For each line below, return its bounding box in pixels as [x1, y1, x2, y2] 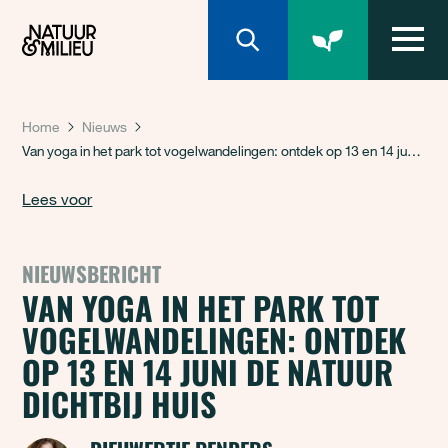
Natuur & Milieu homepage [22, 5, 208, 26]
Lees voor [22, 189, 93, 209]
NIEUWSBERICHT [22, 258, 162, 289]
